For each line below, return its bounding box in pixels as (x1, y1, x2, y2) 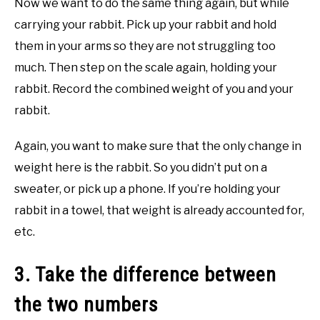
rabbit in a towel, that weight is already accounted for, (14, 204, 304, 218)
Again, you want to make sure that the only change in (14, 139, 301, 154)
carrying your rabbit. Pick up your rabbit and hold (14, 18, 276, 32)
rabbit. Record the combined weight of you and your (14, 82, 294, 96)
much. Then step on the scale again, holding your (14, 61, 277, 75)
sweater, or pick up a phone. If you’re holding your (14, 182, 281, 196)
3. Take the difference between (14, 262, 276, 286)
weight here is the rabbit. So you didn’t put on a (14, 161, 267, 175)
